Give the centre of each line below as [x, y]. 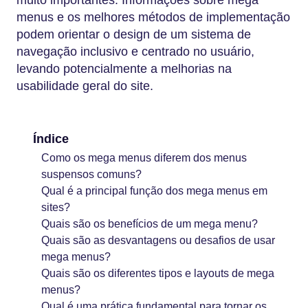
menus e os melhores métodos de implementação [153, 17]
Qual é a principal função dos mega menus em [154, 191]
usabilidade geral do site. [85, 86]
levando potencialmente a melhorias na [124, 68]
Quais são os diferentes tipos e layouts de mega [158, 274]
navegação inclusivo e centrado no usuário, [135, 51]
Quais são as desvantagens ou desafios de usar [158, 241]
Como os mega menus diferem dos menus [144, 158]
